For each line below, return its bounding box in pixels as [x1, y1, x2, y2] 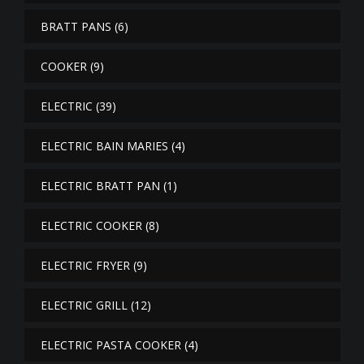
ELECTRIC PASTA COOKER [41, 337, 181, 353]
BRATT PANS [41, 19, 111, 35]
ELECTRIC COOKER [41, 218, 142, 234]
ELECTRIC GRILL [41, 297, 128, 314]
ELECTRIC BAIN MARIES [41, 138, 168, 154]
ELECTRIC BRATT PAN [41, 178, 160, 194]
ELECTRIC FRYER [41, 258, 130, 274]
